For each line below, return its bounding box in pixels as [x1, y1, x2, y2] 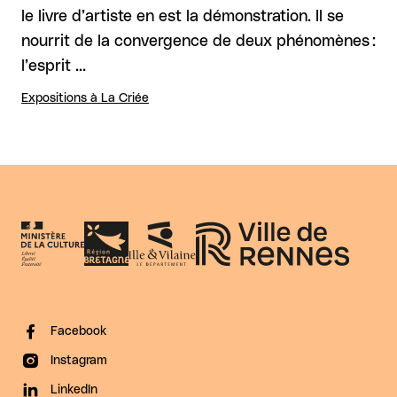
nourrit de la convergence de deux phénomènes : [21, 33, 376, 50]
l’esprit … [21, 58, 86, 74]
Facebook [51, 324, 106, 338]
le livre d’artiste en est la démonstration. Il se [21, 8, 344, 25]
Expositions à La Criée [21, 91, 149, 105]
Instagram [51, 354, 107, 367]
